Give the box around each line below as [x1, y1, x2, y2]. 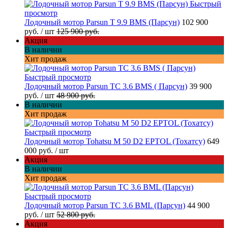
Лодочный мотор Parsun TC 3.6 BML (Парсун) [24, 201, 185, 210]
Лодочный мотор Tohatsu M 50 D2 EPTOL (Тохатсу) [24, 136, 205, 146]
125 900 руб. [56, 26, 99, 36]
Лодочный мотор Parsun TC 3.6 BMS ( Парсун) [24, 81, 187, 91]
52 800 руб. [56, 210, 95, 219]
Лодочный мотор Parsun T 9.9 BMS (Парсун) [24, 17, 180, 26]
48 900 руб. [56, 91, 95, 100]
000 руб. [24, 146, 55, 155]
